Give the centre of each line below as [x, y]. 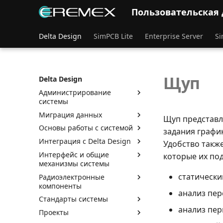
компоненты [60, 186]
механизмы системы [74, 163]
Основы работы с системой [86, 128]
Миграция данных [70, 114]
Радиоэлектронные [72, 177]
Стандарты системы [73, 199]
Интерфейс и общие [74, 154]
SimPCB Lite [113, 36]
